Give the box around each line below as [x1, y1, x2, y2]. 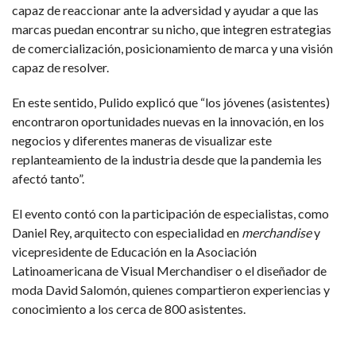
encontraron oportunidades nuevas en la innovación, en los [12, 113, 324, 129]
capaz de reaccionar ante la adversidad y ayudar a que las [12, 2, 319, 17]
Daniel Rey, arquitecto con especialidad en [12, 224, 242, 240]
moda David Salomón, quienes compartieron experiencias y [12, 281, 330, 297]
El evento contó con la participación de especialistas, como [12, 205, 329, 221]
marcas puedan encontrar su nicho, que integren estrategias [12, 21, 331, 37]
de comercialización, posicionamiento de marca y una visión [12, 40, 333, 56]
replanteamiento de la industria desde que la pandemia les [12, 151, 322, 167]
